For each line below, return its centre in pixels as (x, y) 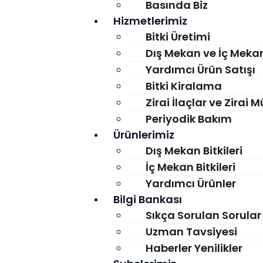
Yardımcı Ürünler (190, 183)
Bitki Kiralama (183, 86)
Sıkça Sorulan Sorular (203, 215)
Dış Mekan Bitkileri (194, 151)
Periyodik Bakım (188, 119)
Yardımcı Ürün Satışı (200, 70)
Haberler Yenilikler (194, 248)
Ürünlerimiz (144, 135)
